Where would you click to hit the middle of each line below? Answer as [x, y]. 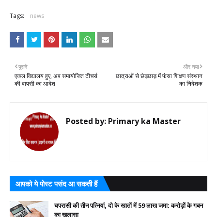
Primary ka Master [143, 121]
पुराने [23, 66]
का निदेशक [191, 83]
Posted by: [86, 121]
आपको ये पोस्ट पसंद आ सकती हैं [56, 183]
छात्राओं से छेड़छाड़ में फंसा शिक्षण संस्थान [159, 76]
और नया [191, 66]
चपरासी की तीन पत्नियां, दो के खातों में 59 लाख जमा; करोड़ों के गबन [129, 205]
